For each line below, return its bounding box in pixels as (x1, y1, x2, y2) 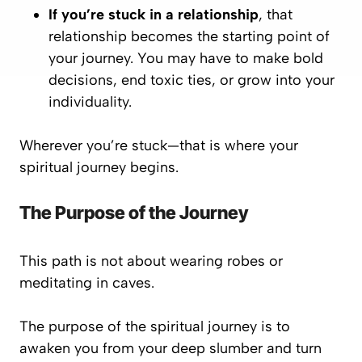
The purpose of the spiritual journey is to (19, 318, 290, 335)
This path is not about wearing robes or (19, 252, 283, 270)
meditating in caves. (19, 274, 154, 292)
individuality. (48, 93, 132, 111)
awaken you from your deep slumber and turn (19, 339, 322, 357)
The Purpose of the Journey (19, 202, 248, 223)
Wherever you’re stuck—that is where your (19, 137, 298, 154)
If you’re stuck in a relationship (48, 6, 259, 23)
